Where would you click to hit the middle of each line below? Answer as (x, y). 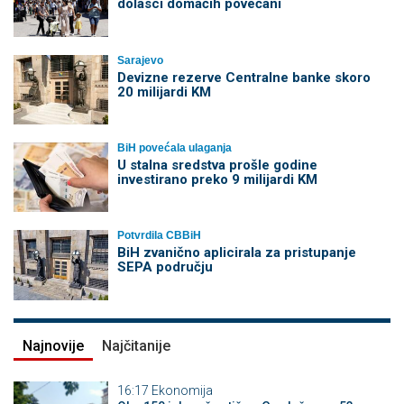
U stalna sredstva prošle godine (217, 165)
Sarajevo (140, 60)
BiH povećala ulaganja (174, 147)
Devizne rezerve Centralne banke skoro (243, 77)
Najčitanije (136, 345)
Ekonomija (182, 390)
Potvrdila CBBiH (159, 236)
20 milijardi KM (164, 92)
